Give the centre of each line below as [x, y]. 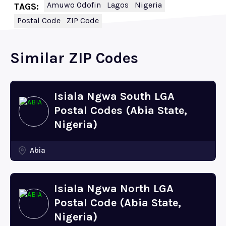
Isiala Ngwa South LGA [114, 96]
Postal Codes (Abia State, [121, 110]
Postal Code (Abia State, [118, 203]
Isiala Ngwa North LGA [114, 189]
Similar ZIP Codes [74, 58]
